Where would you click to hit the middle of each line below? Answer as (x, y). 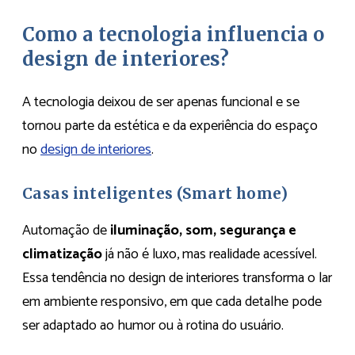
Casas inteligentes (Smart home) (155, 193)
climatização (62, 254)
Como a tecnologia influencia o (174, 35)
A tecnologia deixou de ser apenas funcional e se (161, 102)
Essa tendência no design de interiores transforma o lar (177, 278)
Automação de (66, 230)
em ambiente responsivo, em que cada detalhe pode (172, 302)
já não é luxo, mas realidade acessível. (210, 254)
